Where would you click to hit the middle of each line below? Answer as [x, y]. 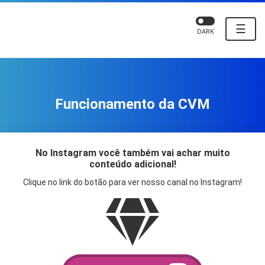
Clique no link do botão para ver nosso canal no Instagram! [132, 182]
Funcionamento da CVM [132, 104]
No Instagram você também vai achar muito [132, 153]
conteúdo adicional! [132, 164]
